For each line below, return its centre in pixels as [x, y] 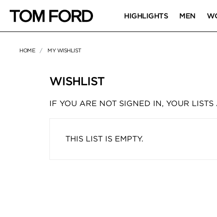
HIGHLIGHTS [146, 16]
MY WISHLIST [64, 50]
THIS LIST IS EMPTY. [104, 139]
